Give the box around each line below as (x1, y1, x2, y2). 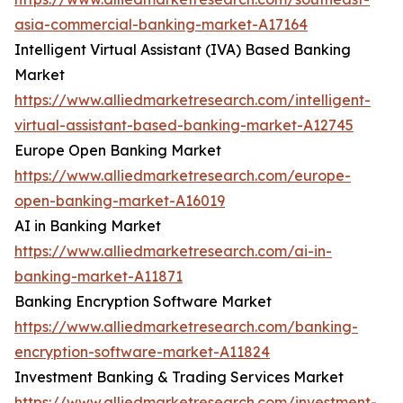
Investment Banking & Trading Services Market (14, 368, 344, 387)
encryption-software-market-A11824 (14, 343, 270, 362)
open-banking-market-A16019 (14, 192, 225, 210)
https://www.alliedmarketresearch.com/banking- (14, 318, 358, 336)
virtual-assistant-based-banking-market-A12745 (14, 116, 354, 135)
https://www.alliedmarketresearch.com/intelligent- (14, 91, 371, 110)
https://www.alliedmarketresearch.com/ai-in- (14, 242, 332, 261)
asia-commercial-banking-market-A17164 (14, 15, 308, 34)
